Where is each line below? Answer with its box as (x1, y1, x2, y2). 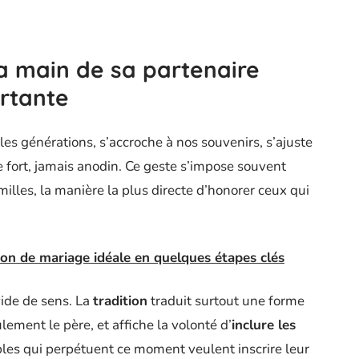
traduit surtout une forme (147, 291, 305, 310)
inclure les (232, 315, 296, 334)
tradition (93, 291, 147, 310)
